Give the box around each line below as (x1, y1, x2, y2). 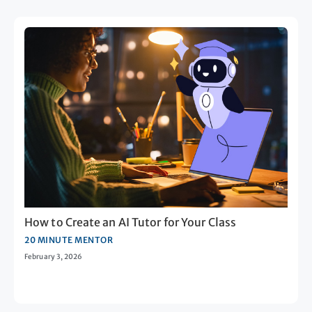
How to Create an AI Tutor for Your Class (24, 214, 236, 229)
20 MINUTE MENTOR (24, 234, 113, 245)
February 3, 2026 (24, 251, 83, 261)
